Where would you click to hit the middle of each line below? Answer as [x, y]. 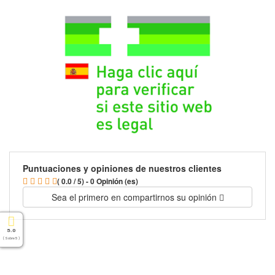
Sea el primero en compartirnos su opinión [135, 197]
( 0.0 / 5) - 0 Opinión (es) [98, 181]
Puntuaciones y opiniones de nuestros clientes [122, 168]
